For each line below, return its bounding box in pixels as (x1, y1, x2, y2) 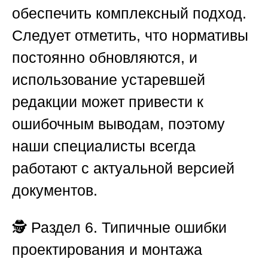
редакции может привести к (12, 93, 203, 111)
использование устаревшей (12, 71, 205, 89)
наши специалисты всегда (12, 138, 196, 155)
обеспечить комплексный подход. (12, 5, 246, 22)
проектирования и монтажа (12, 241, 202, 258)
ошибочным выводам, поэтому (12, 115, 225, 133)
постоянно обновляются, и (12, 49, 197, 66)
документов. (12, 182, 98, 199)
